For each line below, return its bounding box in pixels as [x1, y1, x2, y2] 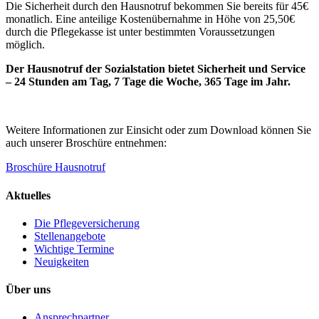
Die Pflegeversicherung [34, 216, 140, 229]
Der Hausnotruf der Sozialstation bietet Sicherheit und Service [6, 63, 305, 75]
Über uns [6, 283, 51, 296]
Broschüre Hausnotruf [6, 161, 105, 174]
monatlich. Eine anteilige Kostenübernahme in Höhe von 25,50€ [6, 13, 295, 26]
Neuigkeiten [34, 255, 89, 268]
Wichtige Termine [34, 242, 114, 255]
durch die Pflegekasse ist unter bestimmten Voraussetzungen [6, 26, 275, 38]
